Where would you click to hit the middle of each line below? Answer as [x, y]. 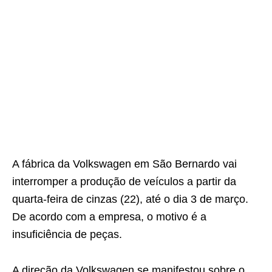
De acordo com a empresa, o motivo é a [109, 217]
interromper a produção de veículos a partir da [124, 182]
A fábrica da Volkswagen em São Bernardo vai [124, 164]
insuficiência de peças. [67, 234]
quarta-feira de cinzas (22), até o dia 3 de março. [130, 199]
